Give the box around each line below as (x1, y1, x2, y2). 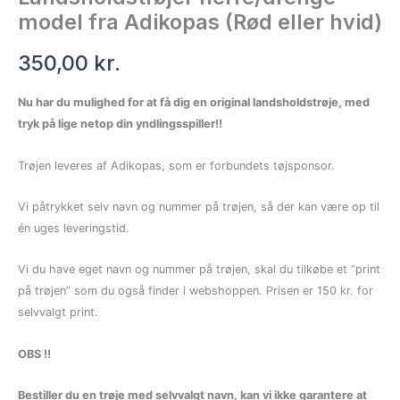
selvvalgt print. (18, 305, 98, 320)
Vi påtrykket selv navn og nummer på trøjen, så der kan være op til (18, 199, 379, 213)
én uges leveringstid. (18, 221, 129, 235)
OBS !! (18, 346, 51, 361)
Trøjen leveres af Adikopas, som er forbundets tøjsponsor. (18, 158, 335, 172)
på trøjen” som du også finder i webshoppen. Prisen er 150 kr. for (18, 284, 373, 298)
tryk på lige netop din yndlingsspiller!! (18, 117, 222, 131)
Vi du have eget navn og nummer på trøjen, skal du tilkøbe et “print (18, 262, 380, 277)
